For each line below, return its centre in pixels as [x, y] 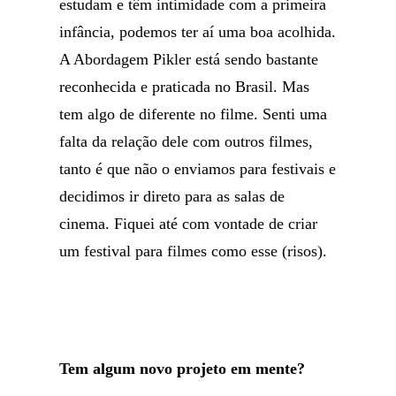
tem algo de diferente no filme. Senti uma [194, 114]
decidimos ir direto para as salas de [172, 196]
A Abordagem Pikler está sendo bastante [189, 59]
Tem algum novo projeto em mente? [183, 369]
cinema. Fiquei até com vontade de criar [189, 224]
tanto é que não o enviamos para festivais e [198, 169]
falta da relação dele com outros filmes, [187, 141]
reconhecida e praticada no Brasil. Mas [185, 87]
